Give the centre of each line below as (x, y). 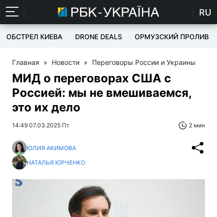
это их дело (46, 107)
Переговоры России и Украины (144, 62)
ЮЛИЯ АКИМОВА (51, 148)
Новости (66, 62)
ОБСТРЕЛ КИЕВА (34, 37)
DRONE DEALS (99, 37)
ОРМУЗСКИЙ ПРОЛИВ (172, 37)
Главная (26, 62)
